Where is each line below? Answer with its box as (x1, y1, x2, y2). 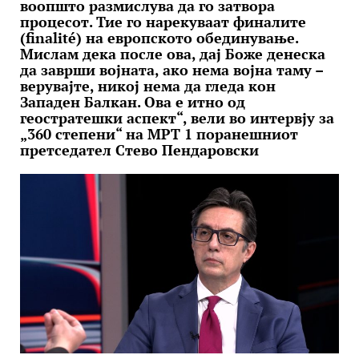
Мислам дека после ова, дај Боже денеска (20, 44, 325, 63)
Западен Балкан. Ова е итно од (20, 92, 245, 111)
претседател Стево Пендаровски (20, 140, 259, 159)
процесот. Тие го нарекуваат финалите (20, 12, 306, 31)
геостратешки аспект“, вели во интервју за (20, 108, 334, 127)
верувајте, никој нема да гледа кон (20, 76, 276, 95)
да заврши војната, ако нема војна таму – (20, 60, 323, 79)
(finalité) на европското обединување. (20, 28, 298, 47)
